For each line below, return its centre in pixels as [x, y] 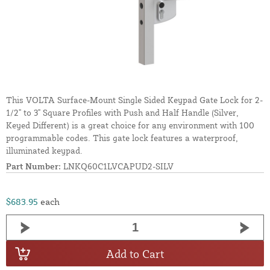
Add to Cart [135, 253]
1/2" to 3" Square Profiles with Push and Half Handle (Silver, [122, 113]
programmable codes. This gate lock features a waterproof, [122, 138]
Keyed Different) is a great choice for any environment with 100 [130, 125]
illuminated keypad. [44, 151]
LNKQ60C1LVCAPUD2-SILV [117, 166]
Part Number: [33, 166]
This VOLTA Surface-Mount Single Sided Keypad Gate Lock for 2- [134, 100]
